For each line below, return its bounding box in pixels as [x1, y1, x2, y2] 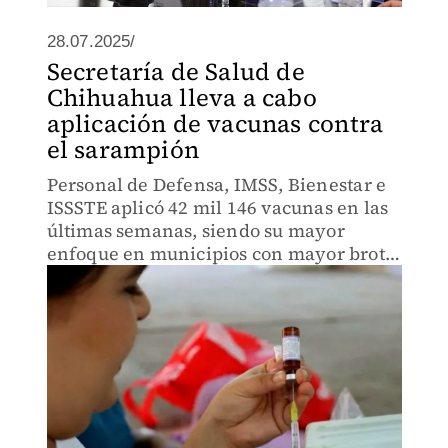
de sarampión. [46, 264, 172, 289]
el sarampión [46, 133, 199, 166]
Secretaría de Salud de [46, 55, 305, 88]
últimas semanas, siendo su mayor [46, 218, 345, 243]
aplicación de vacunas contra [46, 107, 384, 140]
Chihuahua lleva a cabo [46, 81, 317, 114]
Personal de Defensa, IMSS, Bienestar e [46, 172, 387, 197]
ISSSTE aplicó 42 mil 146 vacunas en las [46, 195, 389, 220]
